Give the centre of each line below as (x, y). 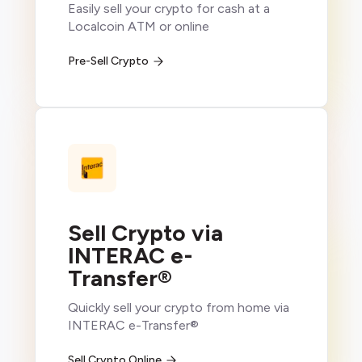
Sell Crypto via (145, 233)
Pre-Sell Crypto (108, 61)
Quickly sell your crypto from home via (178, 308)
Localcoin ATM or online (138, 27)
